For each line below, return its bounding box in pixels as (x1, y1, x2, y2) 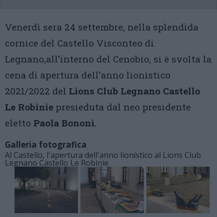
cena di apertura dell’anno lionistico (5, 69, 170, 81)
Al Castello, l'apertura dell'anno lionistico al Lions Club (5, 150, 201, 160)
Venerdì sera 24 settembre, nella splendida (5, 21, 199, 33)
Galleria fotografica (5, 139, 87, 150)
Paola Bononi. (33, 117, 97, 129)
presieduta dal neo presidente (53, 101, 191, 113)
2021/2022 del (5, 85, 69, 97)
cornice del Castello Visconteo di (5, 37, 154, 49)
